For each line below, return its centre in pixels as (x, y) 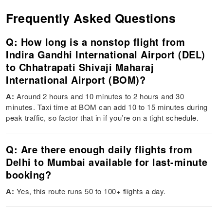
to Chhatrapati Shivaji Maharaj (80, 67)
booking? (29, 175)
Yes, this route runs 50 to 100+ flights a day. (91, 191)
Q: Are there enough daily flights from (99, 149)
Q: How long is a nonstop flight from (96, 42)
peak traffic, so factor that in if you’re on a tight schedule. (102, 118)
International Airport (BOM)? (76, 80)
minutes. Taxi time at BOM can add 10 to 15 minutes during (107, 107)
